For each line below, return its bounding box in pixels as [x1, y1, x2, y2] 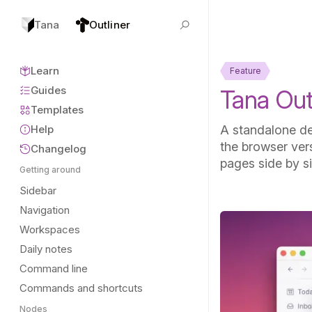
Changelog [31, 142, 86, 155]
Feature [229, 65, 261, 76]
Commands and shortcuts [19, 281, 143, 295]
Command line [19, 262, 88, 275]
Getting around [19, 164, 81, 175]
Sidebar [19, 184, 56, 197]
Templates [31, 103, 84, 116]
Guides [31, 84, 66, 97]
